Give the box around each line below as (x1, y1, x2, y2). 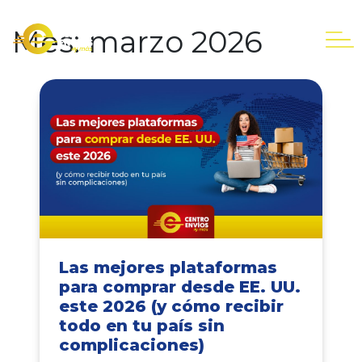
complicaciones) (59, 335, 204, 356)
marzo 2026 (88, 23, 263, 60)
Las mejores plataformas (59, 258, 277, 278)
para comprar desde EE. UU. (59, 277, 301, 297)
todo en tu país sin (59, 316, 225, 336)
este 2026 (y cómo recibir (59, 297, 284, 317)
